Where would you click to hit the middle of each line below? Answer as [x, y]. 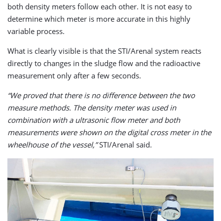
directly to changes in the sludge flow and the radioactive [104, 63]
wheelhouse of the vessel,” [52, 144]
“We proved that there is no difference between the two [101, 95]
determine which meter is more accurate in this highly [99, 18]
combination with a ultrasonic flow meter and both [94, 120]
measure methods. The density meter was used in [92, 107]
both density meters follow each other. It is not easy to [100, 6]
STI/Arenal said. [125, 144]
